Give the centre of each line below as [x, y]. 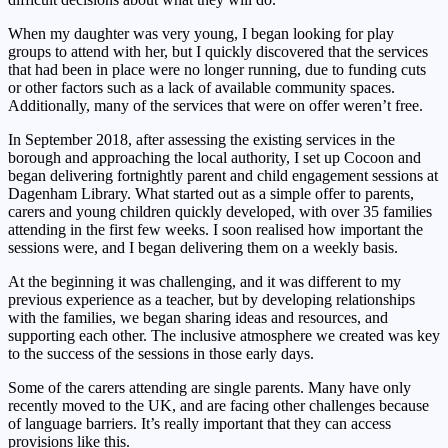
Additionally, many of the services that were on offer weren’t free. [215, 105]
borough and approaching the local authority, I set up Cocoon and [214, 157]
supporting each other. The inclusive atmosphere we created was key [224, 335]
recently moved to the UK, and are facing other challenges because [218, 405]
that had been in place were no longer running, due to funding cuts [217, 69]
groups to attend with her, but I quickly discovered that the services [218, 51]
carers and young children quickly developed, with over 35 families [220, 211]
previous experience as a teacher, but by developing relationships [211, 299]
